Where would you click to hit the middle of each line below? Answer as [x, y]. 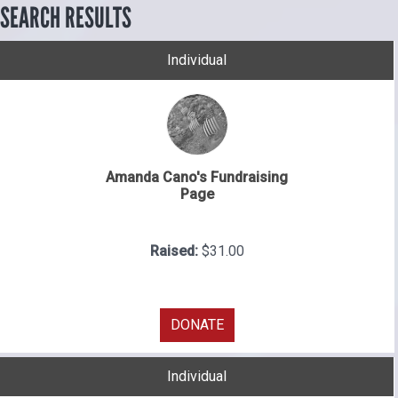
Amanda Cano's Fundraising [197, 178]
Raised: [175, 251]
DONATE [197, 325]
